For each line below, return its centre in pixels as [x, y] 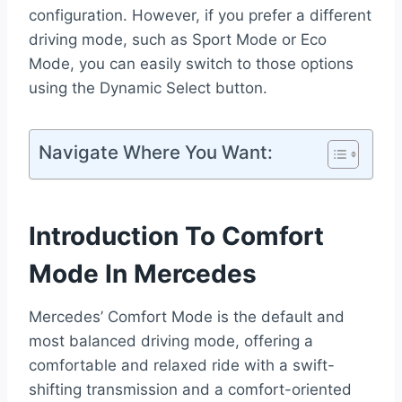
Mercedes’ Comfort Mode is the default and [187, 317]
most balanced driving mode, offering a [171, 341]
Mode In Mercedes [143, 274]
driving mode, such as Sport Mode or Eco [178, 40]
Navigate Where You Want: [156, 153]
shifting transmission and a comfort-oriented [190, 390]
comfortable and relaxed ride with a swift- [182, 366]
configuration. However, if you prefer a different [200, 16]
